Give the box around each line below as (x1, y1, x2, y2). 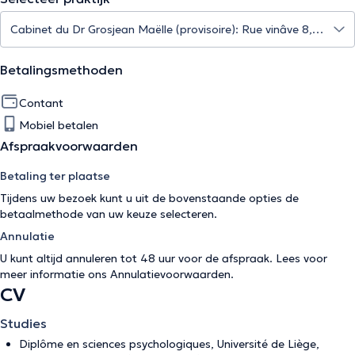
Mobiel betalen (19, 118, 98, 132)
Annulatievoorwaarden (110, 267, 231, 281)
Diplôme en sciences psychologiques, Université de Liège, (19, 337, 319, 351)
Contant (19, 96, 63, 110)
